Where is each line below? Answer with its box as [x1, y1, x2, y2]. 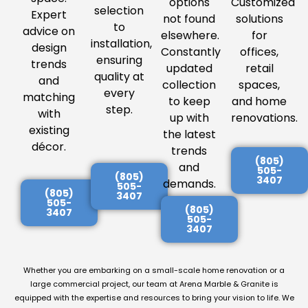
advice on [23, 23, 75, 40]
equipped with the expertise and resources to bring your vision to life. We [14, 292, 294, 304]
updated [166, 60, 212, 77]
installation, [91, 36, 152, 52]
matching [23, 89, 75, 106]
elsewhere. [161, 27, 219, 44]
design [31, 40, 67, 56]
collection [162, 77, 216, 93]
